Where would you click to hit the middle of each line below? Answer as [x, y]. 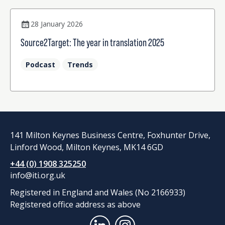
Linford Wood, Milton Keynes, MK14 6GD [87, 147]
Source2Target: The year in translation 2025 [92, 43]
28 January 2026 [57, 24]
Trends [80, 65]
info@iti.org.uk [38, 176]
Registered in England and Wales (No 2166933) [98, 193]
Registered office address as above [75, 205]
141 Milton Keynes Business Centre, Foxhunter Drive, [110, 135]
